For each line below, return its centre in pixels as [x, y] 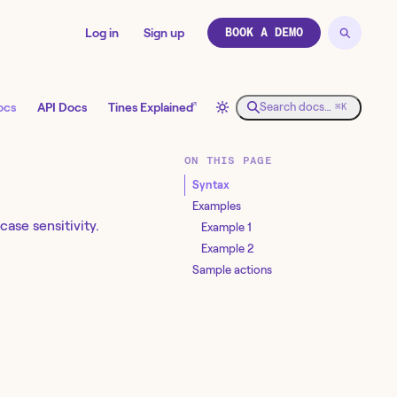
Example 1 [226, 227]
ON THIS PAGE [228, 160]
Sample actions [232, 269]
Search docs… [296, 107]
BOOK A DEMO [264, 32]
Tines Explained [151, 108]
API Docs [62, 108]
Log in [102, 33]
